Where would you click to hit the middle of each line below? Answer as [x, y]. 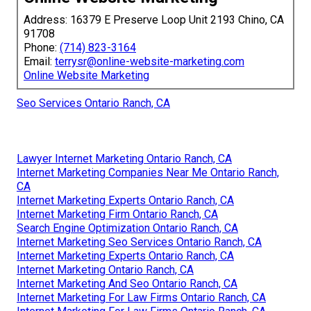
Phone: [42, 47]
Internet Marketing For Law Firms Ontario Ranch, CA [141, 297]
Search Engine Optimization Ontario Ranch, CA [127, 228]
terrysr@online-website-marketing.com [150, 61]
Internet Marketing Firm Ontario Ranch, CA [117, 214]
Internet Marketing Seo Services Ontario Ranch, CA [139, 242]
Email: [39, 61]
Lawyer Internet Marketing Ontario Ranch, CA [124, 158]
